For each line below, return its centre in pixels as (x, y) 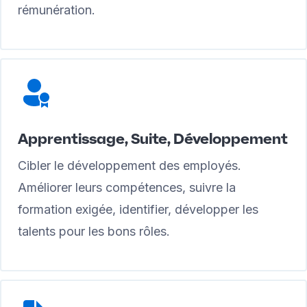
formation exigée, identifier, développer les (138, 209)
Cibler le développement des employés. (130, 165)
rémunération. (57, 10)
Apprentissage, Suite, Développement (153, 138)
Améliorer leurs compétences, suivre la (127, 187)
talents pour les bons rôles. (94, 231)
